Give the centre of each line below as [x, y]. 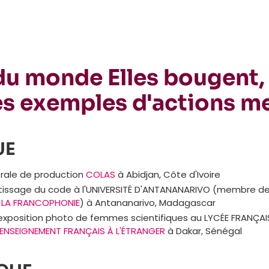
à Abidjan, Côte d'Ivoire [168, 174]
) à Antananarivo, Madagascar [147, 203]
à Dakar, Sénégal [203, 231]
